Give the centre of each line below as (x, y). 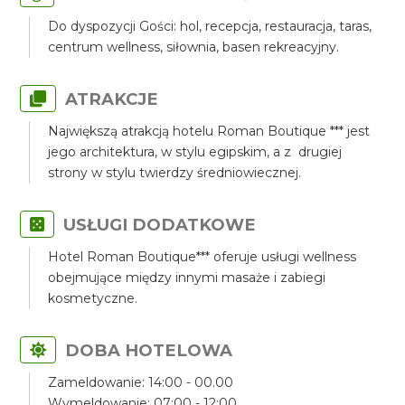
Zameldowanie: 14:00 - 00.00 (141, 382)
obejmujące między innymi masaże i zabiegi (187, 278)
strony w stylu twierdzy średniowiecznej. (175, 173)
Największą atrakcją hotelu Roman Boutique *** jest (209, 131)
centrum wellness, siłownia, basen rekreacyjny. (194, 47)
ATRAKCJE (112, 99)
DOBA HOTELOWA (149, 350)
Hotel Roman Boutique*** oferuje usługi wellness (202, 257)
